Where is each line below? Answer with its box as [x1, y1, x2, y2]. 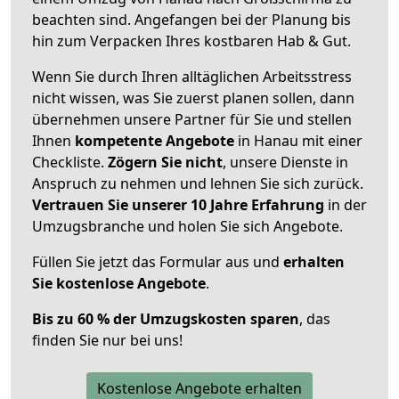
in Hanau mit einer [234, 130, 362, 151]
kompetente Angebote [75, 130, 234, 151]
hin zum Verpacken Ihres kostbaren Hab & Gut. [32, 30, 351, 51]
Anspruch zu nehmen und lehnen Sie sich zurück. [32, 173, 363, 193]
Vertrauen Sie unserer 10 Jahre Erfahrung [32, 194, 324, 215]
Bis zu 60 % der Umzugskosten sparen [32, 308, 299, 329]
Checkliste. [32, 151, 108, 172]
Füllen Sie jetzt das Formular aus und [32, 251, 283, 272]
